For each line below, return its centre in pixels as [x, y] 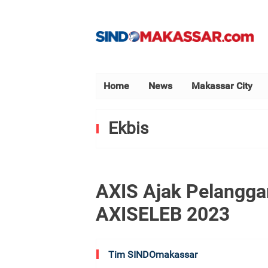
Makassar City [222, 86]
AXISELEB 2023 [163, 214]
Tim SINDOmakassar [153, 254]
